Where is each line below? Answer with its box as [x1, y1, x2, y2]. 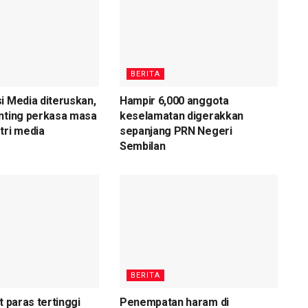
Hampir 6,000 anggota [119, 94, 229, 108]
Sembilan [119, 140, 166, 153]
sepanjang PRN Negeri [119, 124, 232, 138]
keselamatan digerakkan [119, 109, 243, 123]
